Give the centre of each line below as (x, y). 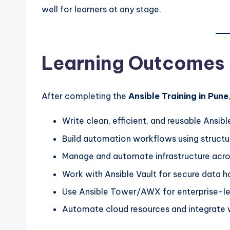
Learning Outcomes (133, 63)
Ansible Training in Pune (178, 96)
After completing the (85, 96)
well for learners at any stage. (101, 9)
